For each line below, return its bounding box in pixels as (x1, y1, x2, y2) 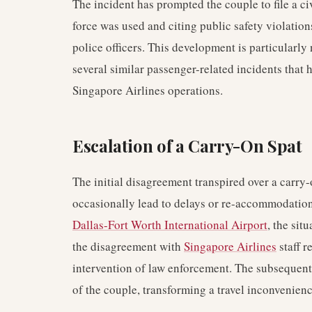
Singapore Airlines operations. (72, 82, 223, 98)
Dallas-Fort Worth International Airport (72, 217, 267, 233)
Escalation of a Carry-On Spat (72, 134, 302, 157)
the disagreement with (72, 238, 184, 254)
